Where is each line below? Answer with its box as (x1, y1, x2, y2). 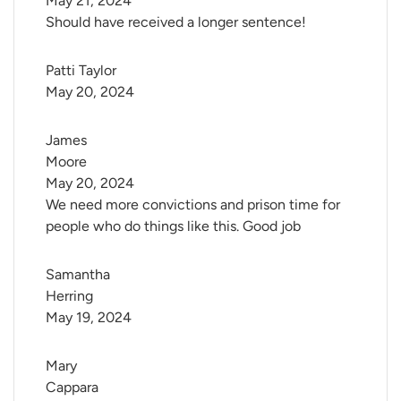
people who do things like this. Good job (46, 218, 301, 235)
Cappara (46, 379, 98, 397)
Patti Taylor (46, 62, 116, 80)
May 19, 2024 (46, 309, 132, 327)
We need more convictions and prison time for (46, 196, 340, 214)
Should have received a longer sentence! (46, 13, 306, 31)
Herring (46, 287, 93, 305)
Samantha (46, 266, 114, 284)
